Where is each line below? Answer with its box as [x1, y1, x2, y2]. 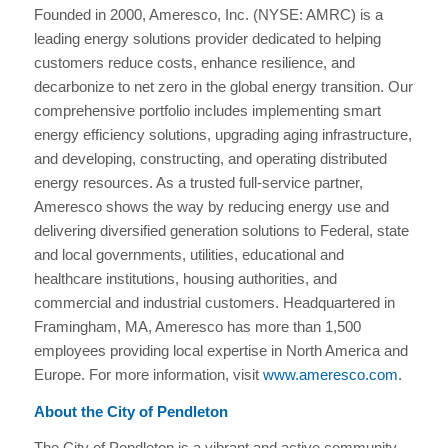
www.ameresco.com [262, 365, 398, 383]
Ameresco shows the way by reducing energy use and [33, 197, 389, 215]
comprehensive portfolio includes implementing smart [33, 101, 381, 119]
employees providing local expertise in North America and [33, 341, 408, 359]
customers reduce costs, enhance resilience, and [33, 53, 355, 71]
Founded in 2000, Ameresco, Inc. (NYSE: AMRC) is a [33, 5, 383, 23]
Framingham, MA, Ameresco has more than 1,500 [33, 317, 361, 335]
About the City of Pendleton [33, 402, 228, 420]
